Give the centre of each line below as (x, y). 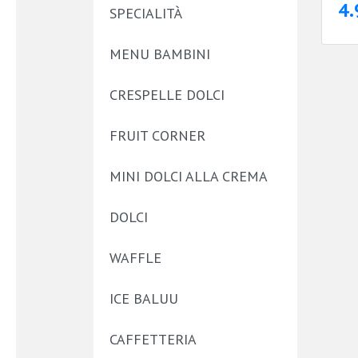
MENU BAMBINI (160, 54)
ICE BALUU (144, 298)
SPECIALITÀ (146, 13)
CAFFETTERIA (153, 339)
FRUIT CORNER (157, 135)
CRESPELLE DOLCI (167, 95)
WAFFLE (135, 258)
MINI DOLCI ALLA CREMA (189, 176)
